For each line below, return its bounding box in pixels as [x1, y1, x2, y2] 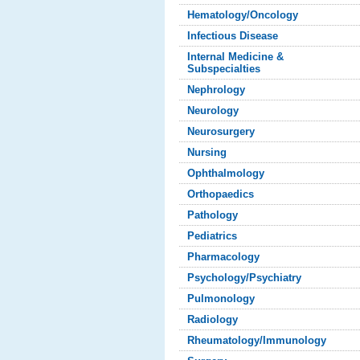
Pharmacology [187, 251, 260, 263]
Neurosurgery [187, 125, 256, 137]
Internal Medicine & [187, 51, 284, 63]
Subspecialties [187, 63, 261, 75]
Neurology [187, 104, 239, 117]
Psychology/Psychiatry [187, 272, 302, 284]
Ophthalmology [187, 167, 265, 179]
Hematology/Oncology [187, 9, 299, 21]
